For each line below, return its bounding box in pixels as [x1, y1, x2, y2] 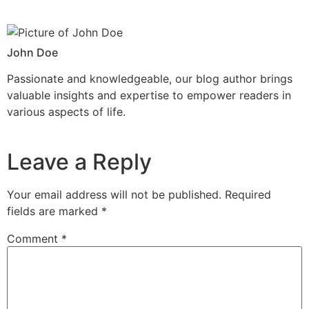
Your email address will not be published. [7, 188, 221, 202]
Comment [7, 232, 61, 246]
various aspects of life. [7, 104, 126, 119]
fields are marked [7, 204, 101, 219]
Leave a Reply [7, 148, 152, 176]
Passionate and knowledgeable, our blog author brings [7, 71, 292, 86]
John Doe [7, 45, 58, 59]
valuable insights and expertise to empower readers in [7, 88, 291, 102]
